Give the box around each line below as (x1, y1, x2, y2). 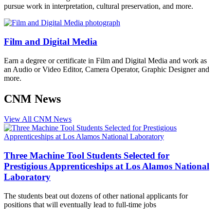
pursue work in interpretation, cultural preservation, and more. (4, 2, 193, 11)
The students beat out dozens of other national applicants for (4, 191, 188, 200)
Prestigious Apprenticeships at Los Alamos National (4, 161, 209, 172)
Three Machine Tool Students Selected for (4, 150, 169, 161)
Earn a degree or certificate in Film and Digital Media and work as (4, 56, 207, 65)
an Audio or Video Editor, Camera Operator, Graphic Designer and (4, 65, 209, 73)
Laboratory (4, 172, 51, 182)
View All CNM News (4, 115, 72, 124)
